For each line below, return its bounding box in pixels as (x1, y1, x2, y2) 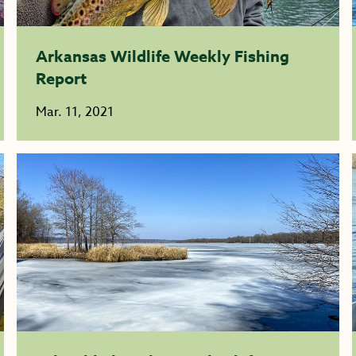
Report (36, 68, 87, 89)
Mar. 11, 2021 (36, 103, 114, 122)
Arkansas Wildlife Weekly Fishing (36, 45, 290, 67)
